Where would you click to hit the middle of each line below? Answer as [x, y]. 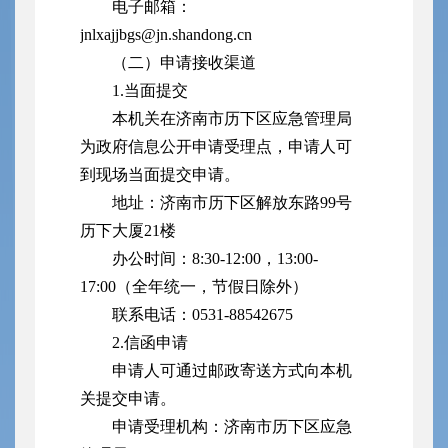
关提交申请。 [128, 399]
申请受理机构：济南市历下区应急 [232, 427]
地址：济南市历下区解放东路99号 [232, 203]
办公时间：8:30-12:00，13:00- [215, 259]
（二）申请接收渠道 [184, 63]
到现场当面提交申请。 [160, 175]
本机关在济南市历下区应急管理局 [232, 119]
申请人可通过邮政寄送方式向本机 [232, 371]
